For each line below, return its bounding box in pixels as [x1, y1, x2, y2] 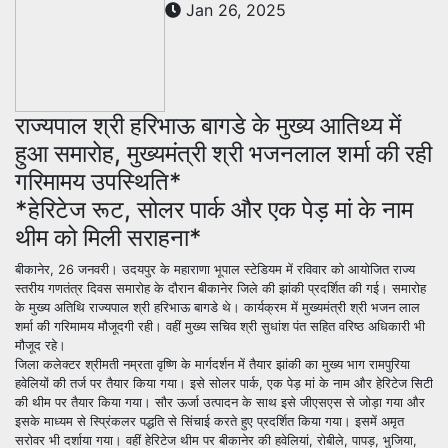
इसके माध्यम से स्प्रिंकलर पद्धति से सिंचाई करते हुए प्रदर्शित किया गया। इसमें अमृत [15, 413, 404, 429]
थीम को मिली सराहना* [15, 222, 202, 252]
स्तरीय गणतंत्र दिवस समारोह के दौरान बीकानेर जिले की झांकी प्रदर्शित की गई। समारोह [15, 280, 426, 296]
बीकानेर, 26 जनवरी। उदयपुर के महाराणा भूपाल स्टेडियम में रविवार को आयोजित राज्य [15, 261, 415, 277]
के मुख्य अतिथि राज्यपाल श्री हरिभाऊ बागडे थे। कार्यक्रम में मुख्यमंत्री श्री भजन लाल [15, 299, 420, 315]
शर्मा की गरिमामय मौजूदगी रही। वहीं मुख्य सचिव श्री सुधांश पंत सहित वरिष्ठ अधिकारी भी [15, 318, 425, 334]
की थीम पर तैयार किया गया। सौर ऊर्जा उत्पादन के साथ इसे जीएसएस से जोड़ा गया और [15, 394, 425, 410]
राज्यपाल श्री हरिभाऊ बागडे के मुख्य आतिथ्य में [15, 110, 401, 140]
